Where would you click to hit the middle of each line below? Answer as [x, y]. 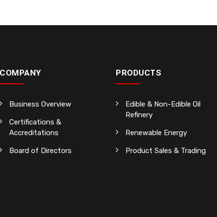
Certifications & [35, 122]
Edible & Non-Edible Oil [163, 104]
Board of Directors [40, 151]
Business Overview [40, 104]
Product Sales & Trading [166, 151]
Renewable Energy [156, 133]
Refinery [139, 115]
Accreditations [34, 133]
